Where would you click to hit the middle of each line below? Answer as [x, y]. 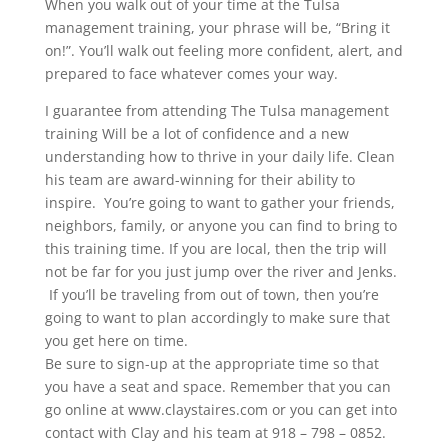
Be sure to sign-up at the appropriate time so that [211, 364]
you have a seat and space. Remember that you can [217, 387]
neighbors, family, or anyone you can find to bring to [220, 226]
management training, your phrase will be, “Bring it [217, 28]
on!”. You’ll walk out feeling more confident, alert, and [223, 51]
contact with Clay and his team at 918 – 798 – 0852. [215, 433]
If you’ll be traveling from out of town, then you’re [211, 295]
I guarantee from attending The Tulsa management [216, 111]
